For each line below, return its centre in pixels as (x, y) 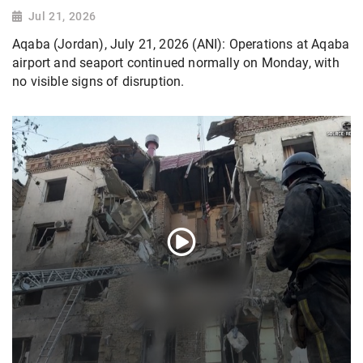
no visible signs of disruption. (98, 81)
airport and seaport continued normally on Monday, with (176, 62)
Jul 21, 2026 (62, 17)
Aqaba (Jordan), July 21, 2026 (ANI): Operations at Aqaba (181, 44)
